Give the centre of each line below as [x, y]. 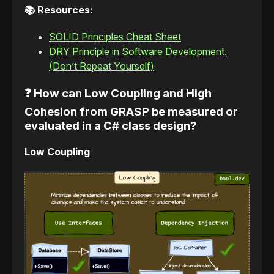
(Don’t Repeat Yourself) [102, 66]
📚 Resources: [59, 10]
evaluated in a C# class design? [111, 126]
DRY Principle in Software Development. [138, 52]
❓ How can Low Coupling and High [118, 93]
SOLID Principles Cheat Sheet [115, 37]
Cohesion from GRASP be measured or [131, 112]
